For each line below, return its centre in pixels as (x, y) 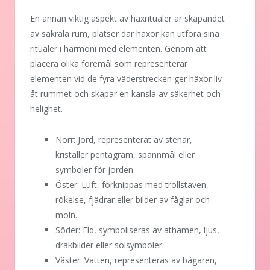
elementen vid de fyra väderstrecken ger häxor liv (126, 78)
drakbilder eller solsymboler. (110, 245)
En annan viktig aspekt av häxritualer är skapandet (127, 18)
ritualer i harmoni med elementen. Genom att (118, 48)
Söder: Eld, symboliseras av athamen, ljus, (137, 230)
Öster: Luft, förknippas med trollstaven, (132, 184)
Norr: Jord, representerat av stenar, (124, 139)
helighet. (46, 108)
